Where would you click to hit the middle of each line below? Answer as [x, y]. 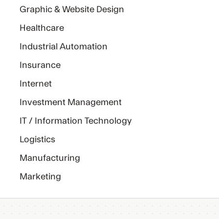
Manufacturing [50, 158]
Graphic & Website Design [72, 10]
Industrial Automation [64, 47]
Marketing [41, 177]
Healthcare [42, 28]
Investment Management [71, 102]
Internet [36, 84]
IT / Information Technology [76, 121]
